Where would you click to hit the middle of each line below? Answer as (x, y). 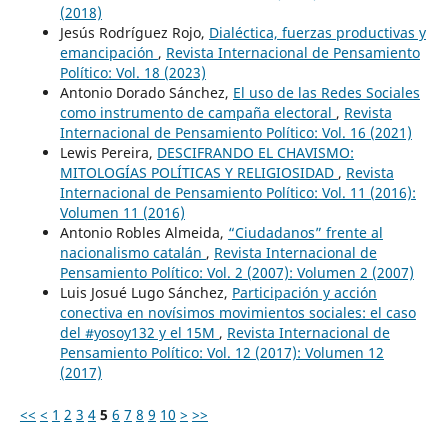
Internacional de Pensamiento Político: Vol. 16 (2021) (235, 132)
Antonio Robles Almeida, (143, 232)
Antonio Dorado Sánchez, (146, 92)
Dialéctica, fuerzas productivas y (317, 32)
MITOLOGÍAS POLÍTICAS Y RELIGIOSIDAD (198, 172)
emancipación (108, 52)
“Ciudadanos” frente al (305, 232)
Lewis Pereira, (108, 152)
